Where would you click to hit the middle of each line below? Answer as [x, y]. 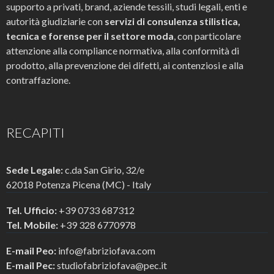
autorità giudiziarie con [55, 21]
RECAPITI [35, 133]
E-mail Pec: [31, 265]
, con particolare [207, 36]
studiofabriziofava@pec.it [112, 265]
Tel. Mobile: [32, 225]
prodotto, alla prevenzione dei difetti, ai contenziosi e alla [125, 65]
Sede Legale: [35, 170]
